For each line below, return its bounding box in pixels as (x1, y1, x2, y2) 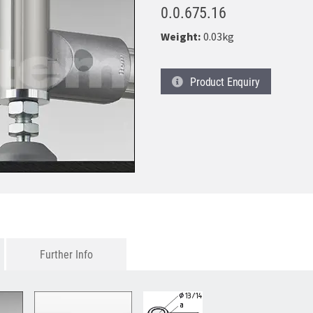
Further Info (40, 247, 94, 261)
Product (190, 74, 224, 89)
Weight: (161, 29, 202, 45)
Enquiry (226, 74, 260, 89)
